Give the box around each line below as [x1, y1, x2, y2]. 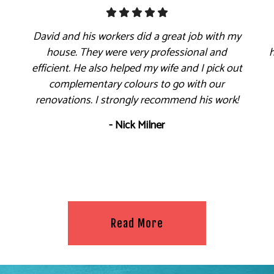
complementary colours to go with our [49, 75, 225, 94]
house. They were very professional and [46, 43, 228, 62]
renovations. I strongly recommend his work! [35, 91, 239, 109]
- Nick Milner [109, 116, 165, 135]
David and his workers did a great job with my [32, 27, 241, 46]
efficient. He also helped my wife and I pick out [31, 59, 242, 78]
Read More [110, 216, 163, 230]
